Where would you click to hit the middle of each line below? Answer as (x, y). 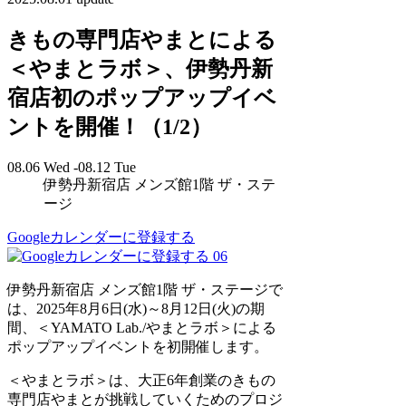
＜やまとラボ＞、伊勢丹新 (140, 68)
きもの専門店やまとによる (142, 39)
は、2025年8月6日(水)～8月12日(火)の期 (136, 308)
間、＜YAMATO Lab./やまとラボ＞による (142, 327)
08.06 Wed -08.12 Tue (72, 167)
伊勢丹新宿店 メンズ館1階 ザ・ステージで (145, 289)
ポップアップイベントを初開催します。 (138, 346)
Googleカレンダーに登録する (101, 237)
